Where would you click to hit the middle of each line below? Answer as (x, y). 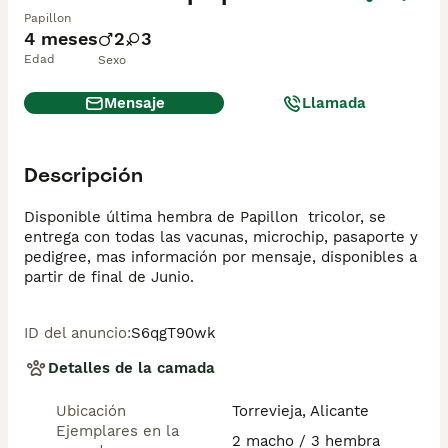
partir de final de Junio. (109, 277)
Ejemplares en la (117, 431)
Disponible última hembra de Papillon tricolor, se (205, 217)
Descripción (83, 175)
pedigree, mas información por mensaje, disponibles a (220, 257)
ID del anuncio (75, 333)
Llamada (334, 103)
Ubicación (91, 411)
